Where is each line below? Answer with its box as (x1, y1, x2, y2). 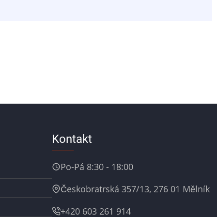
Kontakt (52, 132, 92, 146)
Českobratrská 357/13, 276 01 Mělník (61, 183, 210, 195)
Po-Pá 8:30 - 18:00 (61, 161, 133, 173)
